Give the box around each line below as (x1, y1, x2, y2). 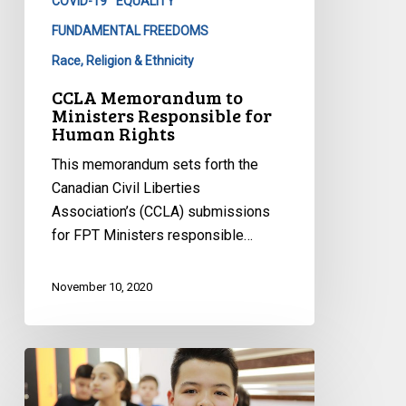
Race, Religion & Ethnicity (51, 53, 194, 69)
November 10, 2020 (51, 280, 152, 295)
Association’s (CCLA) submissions (51, 203, 270, 221)
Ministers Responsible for (51, 102, 272, 129)
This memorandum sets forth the (51, 156, 258, 174)
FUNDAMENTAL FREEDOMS (51, 24, 208, 39)
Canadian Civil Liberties (51, 179, 200, 198)
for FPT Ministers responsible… (51, 227, 253, 245)
